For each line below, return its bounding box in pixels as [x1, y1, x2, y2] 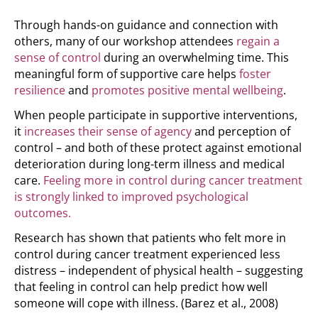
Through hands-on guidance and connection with [14, 17, 278, 33]
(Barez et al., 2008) [181, 295, 278, 312]
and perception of [192, 124, 290, 140]
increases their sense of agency [24, 124, 192, 140]
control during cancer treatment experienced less [14, 246, 280, 263]
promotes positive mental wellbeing [92, 82, 283, 99]
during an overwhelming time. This [101, 50, 289, 66]
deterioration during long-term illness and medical [14, 156, 285, 172]
